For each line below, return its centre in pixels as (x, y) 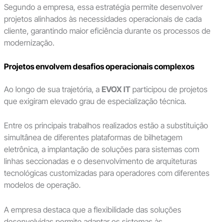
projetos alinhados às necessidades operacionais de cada (103, 19)
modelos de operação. (42, 185)
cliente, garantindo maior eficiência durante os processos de (107, 30)
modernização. (29, 42)
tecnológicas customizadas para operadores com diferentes (107, 173)
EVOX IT (116, 89)
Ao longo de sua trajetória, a (53, 89)
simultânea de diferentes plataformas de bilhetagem (93, 138)
